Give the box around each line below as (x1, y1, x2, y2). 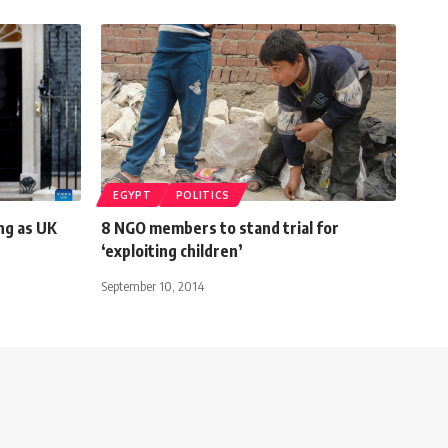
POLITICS (175, 188, 231, 201)
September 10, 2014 (101, 277, 204, 294)
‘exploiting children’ (101, 240, 243, 261)
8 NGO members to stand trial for (101, 217, 339, 238)
